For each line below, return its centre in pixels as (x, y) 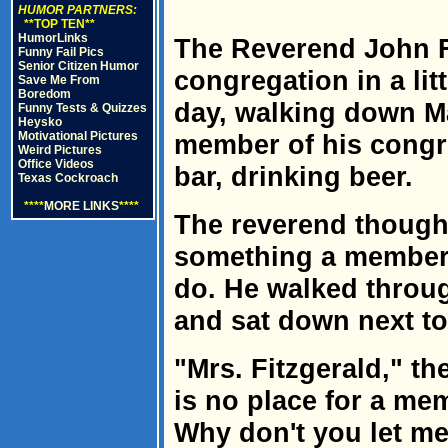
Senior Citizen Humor (78, 66)
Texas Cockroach (68, 178)
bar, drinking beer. (293, 176)
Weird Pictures (60, 150)
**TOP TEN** (56, 24)
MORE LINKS (81, 206)
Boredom (44, 94)
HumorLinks (53, 38)
